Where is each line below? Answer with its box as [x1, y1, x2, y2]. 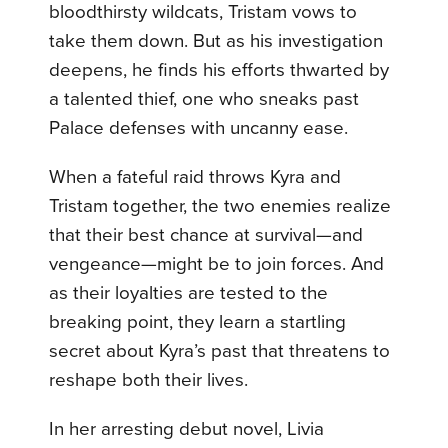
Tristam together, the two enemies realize [49, 195, 392, 218]
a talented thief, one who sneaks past [49, 88, 360, 111]
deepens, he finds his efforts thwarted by [49, 59, 390, 82]
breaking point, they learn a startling [49, 311, 347, 334]
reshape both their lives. [49, 369, 249, 392]
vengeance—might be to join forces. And [49, 253, 385, 276]
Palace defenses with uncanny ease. [49, 117, 349, 140]
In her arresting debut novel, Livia [49, 418, 325, 441]
